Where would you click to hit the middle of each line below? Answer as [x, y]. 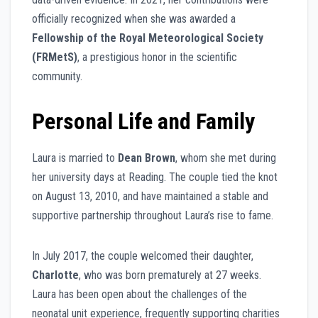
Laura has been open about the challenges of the [139, 295]
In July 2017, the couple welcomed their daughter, [143, 256]
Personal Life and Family [143, 121]
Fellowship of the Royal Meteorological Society [148, 38]
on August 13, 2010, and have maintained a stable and [150, 197]
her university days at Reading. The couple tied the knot [155, 177]
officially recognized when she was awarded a [134, 18]
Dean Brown [147, 158]
